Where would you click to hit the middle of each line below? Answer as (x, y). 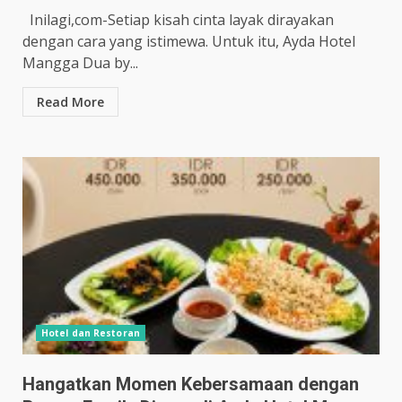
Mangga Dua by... (80, 63)
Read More (70, 102)
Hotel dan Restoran (91, 333)
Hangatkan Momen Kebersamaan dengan (191, 385)
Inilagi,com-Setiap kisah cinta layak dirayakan (178, 20)
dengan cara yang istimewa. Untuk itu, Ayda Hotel (189, 42)
